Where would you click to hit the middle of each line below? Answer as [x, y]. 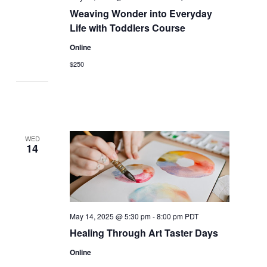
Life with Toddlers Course [127, 27]
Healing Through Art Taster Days [144, 233]
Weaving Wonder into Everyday [141, 13]
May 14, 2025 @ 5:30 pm [110, 216]
